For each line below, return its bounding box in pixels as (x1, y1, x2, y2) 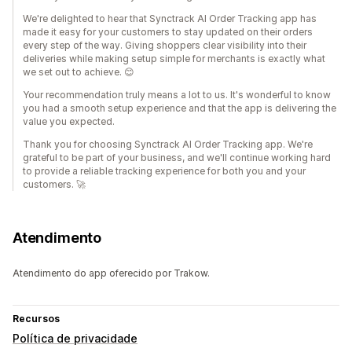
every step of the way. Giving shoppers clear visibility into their (23, 39, 306, 52)
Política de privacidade (13, 332, 137, 346)
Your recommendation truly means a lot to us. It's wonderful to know (23, 89, 331, 101)
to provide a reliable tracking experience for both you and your (23, 165, 306, 178)
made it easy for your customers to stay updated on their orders (23, 26, 313, 38)
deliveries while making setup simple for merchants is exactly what (23, 53, 325, 65)
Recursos (13, 313, 60, 325)
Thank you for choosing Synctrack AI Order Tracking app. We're (23, 138, 313, 151)
